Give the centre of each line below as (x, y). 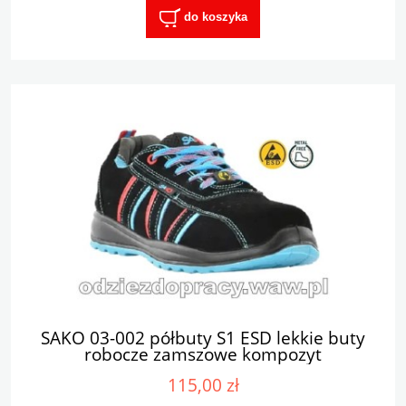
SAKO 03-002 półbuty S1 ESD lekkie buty (203, 338)
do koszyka (215, 17)
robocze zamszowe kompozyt (203, 354)
